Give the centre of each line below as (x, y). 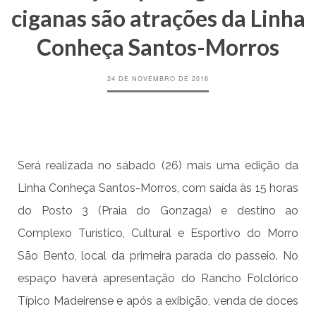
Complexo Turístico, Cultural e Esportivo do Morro (158, 233)
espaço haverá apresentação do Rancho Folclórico (158, 279)
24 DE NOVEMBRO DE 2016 (158, 79)
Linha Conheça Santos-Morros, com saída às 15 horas (158, 188)
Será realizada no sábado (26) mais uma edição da (158, 166)
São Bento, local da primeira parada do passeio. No (158, 256)
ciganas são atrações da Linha (158, 18)
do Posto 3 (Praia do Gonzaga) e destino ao (158, 211)
